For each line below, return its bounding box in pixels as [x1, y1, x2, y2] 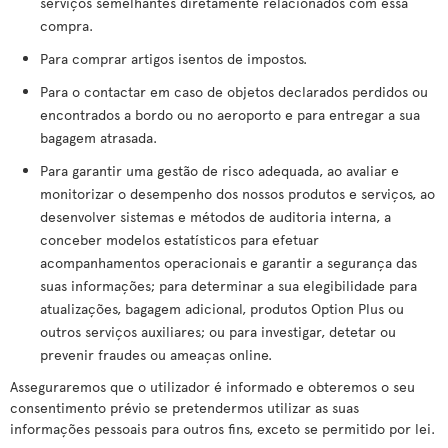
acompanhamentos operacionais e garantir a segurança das [40, 253, 417, 272]
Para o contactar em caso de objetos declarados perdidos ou [40, 82, 428, 101]
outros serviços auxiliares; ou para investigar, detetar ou [40, 322, 396, 341]
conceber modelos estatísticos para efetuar [40, 230, 319, 249]
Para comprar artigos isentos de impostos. [40, 49, 307, 68]
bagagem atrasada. [40, 128, 157, 147]
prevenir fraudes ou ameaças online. [40, 345, 272, 364]
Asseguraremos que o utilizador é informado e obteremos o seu [10, 377, 415, 396]
